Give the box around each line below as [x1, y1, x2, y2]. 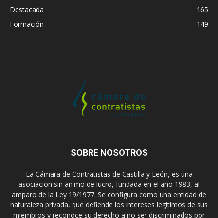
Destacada [10, 4, 44, 14]
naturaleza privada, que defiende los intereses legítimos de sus [10, 200, 208, 209]
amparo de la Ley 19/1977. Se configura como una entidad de [12, 189, 206, 199]
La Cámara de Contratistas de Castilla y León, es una [25, 169, 193, 179]
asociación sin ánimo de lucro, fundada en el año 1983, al [18, 179, 200, 189]
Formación [10, 19, 44, 29]
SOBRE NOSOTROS [70, 147, 148, 158]
